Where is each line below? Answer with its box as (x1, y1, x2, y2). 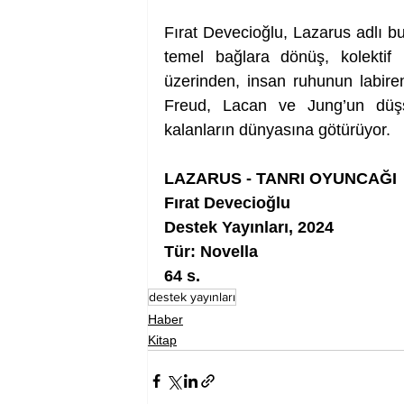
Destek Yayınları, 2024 (164, 218, 334, 236)
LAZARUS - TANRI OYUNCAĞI (164, 170, 397, 188)
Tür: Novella (164, 243, 258, 261)
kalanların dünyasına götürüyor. (164, 121, 390, 139)
